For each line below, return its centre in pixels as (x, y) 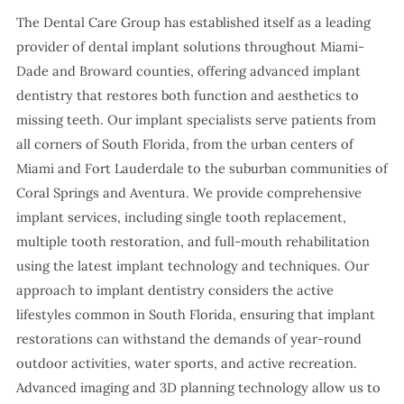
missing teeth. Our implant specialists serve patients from (196, 120)
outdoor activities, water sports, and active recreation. (186, 363)
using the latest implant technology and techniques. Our (192, 266)
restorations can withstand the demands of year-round (188, 339)
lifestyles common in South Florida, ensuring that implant (195, 315)
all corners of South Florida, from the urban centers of (184, 144)
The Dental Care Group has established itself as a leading (193, 23)
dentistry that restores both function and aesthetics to (187, 96)
